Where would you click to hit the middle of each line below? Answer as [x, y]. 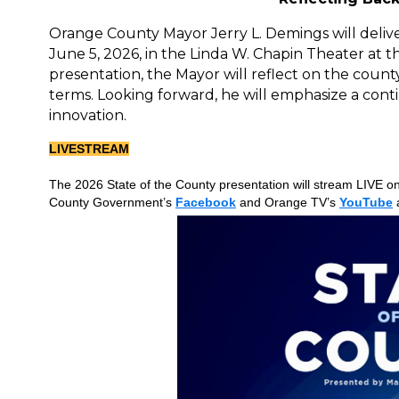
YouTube [366, 202]
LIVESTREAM [89, 149]
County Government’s [112, 202]
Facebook [206, 202]
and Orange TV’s [288, 202]
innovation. [88, 115]
